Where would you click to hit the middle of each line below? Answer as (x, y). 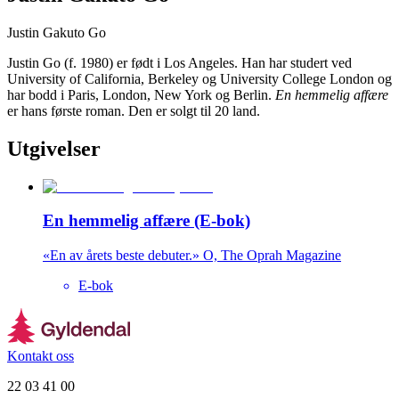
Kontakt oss (41, 356)
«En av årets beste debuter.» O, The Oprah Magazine (192, 256)
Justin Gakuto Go (57, 32)
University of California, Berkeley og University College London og (199, 78)
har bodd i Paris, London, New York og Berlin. (141, 94)
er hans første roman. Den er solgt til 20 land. (134, 110)
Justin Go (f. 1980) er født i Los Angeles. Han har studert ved (179, 62)
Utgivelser (54, 148)
